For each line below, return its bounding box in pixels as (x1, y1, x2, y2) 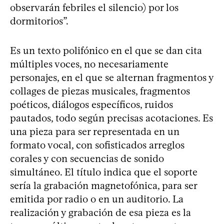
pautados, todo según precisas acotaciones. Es (10, 111, 213, 124)
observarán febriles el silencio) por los (10, 1, 178, 13)
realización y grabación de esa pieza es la (10, 206, 191, 218)
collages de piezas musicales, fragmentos (10, 84, 190, 97)
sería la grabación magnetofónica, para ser (10, 179, 197, 191)
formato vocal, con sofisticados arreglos (10, 138, 184, 151)
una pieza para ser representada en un (10, 125, 179, 137)
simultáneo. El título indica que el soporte (10, 165, 197, 178)
